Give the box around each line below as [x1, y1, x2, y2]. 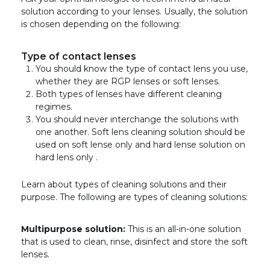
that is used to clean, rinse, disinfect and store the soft [21, 236, 248, 247]
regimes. [36, 101, 72, 112]
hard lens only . [36, 151, 98, 163]
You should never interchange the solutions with [36, 113, 239, 125]
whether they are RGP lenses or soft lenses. [36, 75, 220, 87]
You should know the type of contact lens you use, [36, 63, 248, 74]
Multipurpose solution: [21, 223, 125, 234]
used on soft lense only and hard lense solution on [36, 139, 245, 150]
